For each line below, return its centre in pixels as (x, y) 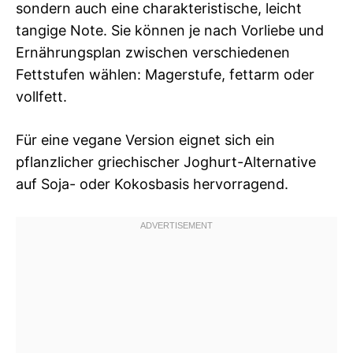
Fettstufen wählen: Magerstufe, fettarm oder (165, 74)
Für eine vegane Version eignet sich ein (145, 139)
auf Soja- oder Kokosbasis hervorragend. (152, 184)
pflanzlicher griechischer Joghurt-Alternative (166, 162)
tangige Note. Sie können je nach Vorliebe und (170, 30)
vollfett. (41, 96)
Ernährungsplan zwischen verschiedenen (153, 52)
